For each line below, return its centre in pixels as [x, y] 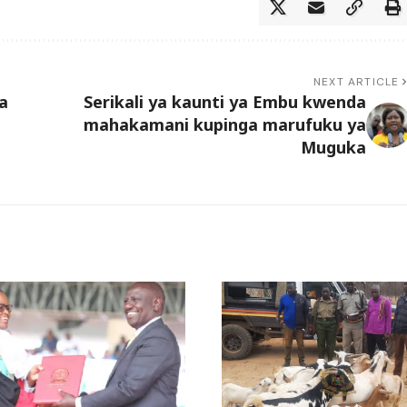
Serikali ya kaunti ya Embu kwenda [224, 102]
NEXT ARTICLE [357, 82]
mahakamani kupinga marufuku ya [224, 125]
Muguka [333, 148]
